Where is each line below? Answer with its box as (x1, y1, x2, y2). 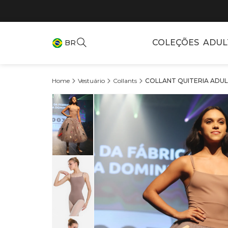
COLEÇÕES (152, 38, 199, 48)
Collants (113, 76, 137, 84)
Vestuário (78, 76, 105, 84)
